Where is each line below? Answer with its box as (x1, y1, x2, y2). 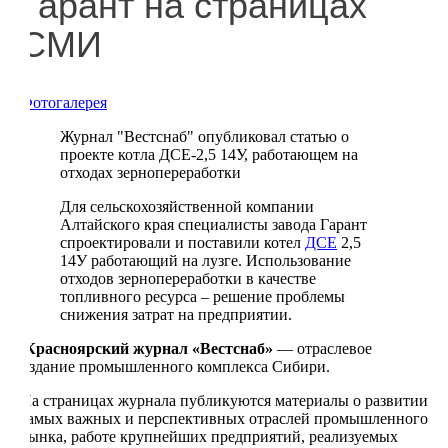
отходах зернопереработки (60, 164, 241, 181)
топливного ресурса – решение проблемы (60, 288, 345, 305)
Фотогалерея (20, 94, 107, 111)
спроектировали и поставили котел (60, 234, 305, 251)
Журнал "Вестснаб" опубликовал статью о (60, 128, 349, 145)
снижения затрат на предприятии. (60, 306, 292, 323)
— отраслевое (273, 340, 372, 357)
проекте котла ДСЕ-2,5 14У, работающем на (60, 146, 358, 163)
